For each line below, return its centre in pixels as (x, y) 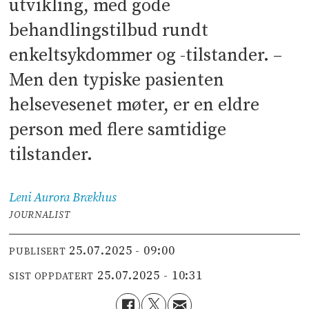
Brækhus (94, 198)
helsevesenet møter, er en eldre (134, 105)
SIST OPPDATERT (52, 277)
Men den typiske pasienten (117, 80)
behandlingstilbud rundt (109, 30)
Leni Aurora (40, 198)
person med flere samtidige (118, 130)
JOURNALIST (40, 215)
